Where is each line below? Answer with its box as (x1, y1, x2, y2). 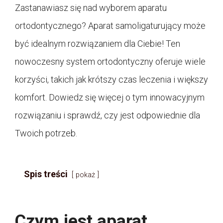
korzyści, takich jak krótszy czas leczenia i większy (15, 74, 208, 85)
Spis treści (24, 168, 68, 179)
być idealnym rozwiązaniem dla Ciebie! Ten (15, 38, 180, 49)
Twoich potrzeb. (15, 127, 77, 138)
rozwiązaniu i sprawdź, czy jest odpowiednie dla (15, 110, 200, 120)
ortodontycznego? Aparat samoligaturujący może (15, 20, 206, 31)
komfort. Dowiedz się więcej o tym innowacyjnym (15, 92, 205, 103)
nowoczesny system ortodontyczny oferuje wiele (15, 56, 206, 67)
